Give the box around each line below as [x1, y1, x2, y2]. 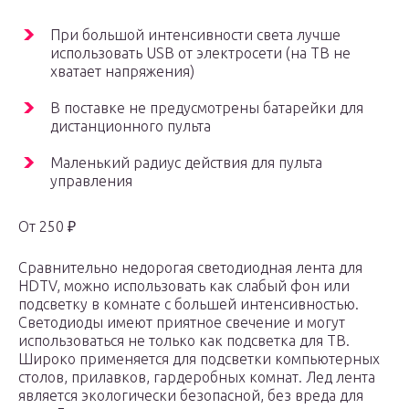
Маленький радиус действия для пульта [50, 154, 322, 172]
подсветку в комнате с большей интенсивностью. [18, 296, 359, 313]
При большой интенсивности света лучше [50, 26, 341, 44]
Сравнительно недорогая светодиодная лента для [18, 259, 362, 277]
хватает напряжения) [50, 63, 194, 80]
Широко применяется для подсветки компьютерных [18, 351, 380, 368]
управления [50, 173, 132, 190]
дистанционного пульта [50, 118, 211, 135]
